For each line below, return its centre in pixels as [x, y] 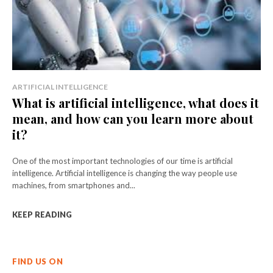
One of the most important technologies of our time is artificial [122, 161]
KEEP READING [42, 214]
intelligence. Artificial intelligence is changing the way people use [125, 173]
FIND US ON [37, 261]
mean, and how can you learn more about [133, 118]
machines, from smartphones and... [74, 185]
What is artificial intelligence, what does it [136, 102]
